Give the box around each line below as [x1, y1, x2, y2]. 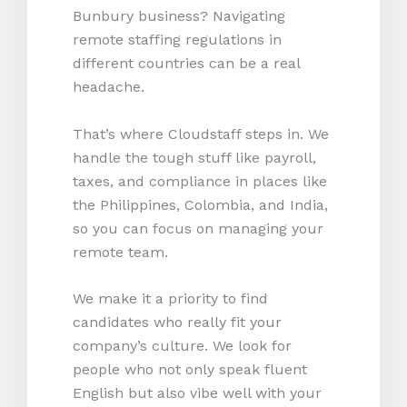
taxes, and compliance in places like [73, 172, 327, 190]
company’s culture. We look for [73, 337, 292, 355]
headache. [73, 78, 154, 96]
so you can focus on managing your [73, 219, 323, 237]
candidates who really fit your [73, 313, 282, 332]
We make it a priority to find [73, 290, 268, 308]
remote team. [73, 243, 168, 261]
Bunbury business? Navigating [73, 7, 285, 25]
